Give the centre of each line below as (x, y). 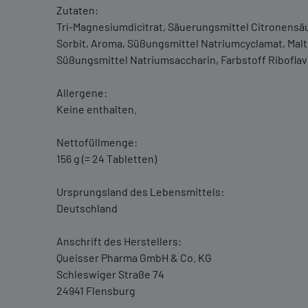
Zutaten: (77, 10)
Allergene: (82, 93)
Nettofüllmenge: (97, 142)
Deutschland (87, 208)
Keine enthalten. (97, 109)
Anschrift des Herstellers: (119, 241)
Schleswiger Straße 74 (110, 274)
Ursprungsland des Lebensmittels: (140, 192)
